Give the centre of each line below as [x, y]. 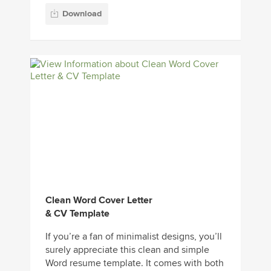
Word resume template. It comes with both [135, 263]
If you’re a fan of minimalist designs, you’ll [134, 237]
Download [82, 14]
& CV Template [77, 214]
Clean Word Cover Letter [99, 201]
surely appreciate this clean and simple [127, 250]
